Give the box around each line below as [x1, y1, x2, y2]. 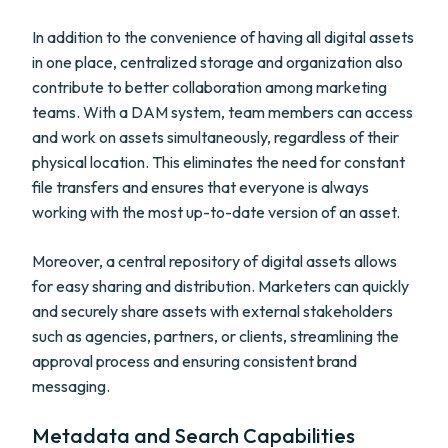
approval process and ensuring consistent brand [32, 351, 357, 371]
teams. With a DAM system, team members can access [32, 102, 413, 122]
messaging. [32, 376, 110, 396]
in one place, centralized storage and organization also [32, 52, 403, 72]
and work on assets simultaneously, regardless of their [32, 127, 399, 147]
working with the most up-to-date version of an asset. [32, 202, 400, 222]
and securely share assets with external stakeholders [32, 301, 393, 321]
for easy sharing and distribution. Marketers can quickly [32, 276, 409, 296]
